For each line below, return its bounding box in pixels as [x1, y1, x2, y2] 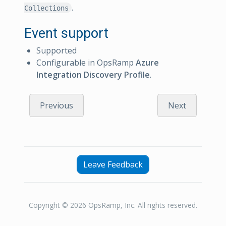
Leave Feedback [83, 158, 143, 170]
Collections [24, 4, 69, 12]
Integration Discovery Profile [36, 69, 150, 80]
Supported [36, 44, 77, 56]
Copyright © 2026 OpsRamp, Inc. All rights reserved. [29, 200, 197, 210]
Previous [40, 99, 73, 111]
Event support [24, 25, 108, 41]
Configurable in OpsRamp [36, 56, 136, 68]
